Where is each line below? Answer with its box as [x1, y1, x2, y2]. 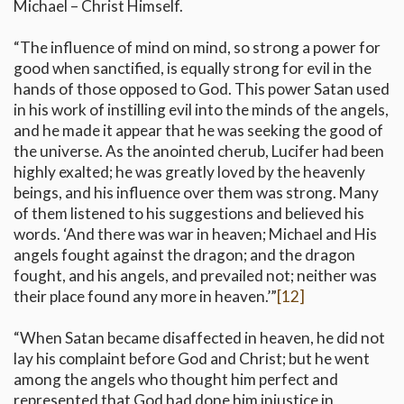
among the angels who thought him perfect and [14, 370, 338, 390]
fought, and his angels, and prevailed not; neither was [14, 266, 377, 286]
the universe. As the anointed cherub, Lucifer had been [14, 142, 384, 161]
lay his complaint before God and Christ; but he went [14, 349, 370, 369]
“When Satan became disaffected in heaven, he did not [14, 328, 385, 348]
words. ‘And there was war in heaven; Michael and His [14, 225, 377, 244]
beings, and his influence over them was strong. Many [14, 183, 379, 203]
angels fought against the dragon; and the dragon [14, 245, 355, 265]
